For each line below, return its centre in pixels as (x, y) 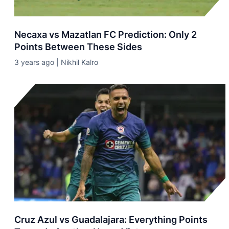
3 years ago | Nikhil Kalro (56, 62)
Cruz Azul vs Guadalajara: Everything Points (111, 220)
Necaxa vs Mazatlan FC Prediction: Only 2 (106, 35)
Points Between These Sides (78, 47)
